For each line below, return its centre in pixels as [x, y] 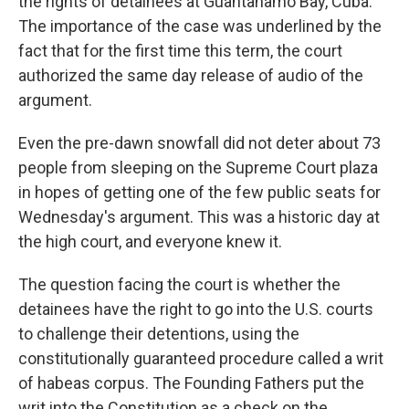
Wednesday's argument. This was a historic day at [199, 217]
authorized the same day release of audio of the [191, 75]
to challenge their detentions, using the [159, 334]
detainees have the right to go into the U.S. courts [196, 309]
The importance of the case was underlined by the [200, 26]
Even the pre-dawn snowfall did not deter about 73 [199, 143]
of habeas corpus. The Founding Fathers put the [191, 383]
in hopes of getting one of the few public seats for [199, 192]
